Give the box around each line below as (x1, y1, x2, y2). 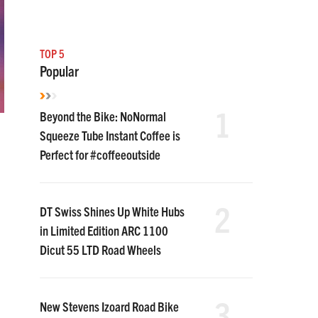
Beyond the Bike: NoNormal (40, 108, 166, 124)
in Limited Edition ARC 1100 (40, 222, 168, 238)
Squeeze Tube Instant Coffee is (40, 127, 180, 143)
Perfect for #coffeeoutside (40, 146, 160, 163)
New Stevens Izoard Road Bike (40, 298, 179, 314)
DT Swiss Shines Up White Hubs (40, 203, 185, 219)
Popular (40, 62, 79, 79)
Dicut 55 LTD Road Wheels (40, 241, 161, 258)
